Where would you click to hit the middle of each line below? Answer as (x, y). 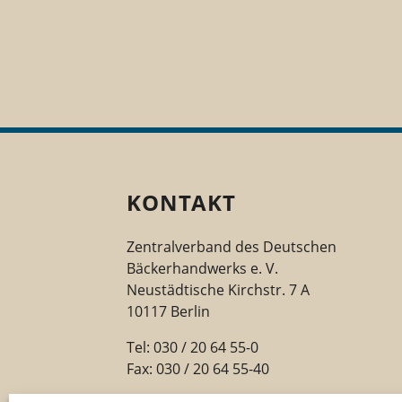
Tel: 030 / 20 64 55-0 (192, 348)
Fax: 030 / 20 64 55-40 (197, 369)
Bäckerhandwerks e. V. (202, 269)
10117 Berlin (168, 312)
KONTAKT (181, 203)
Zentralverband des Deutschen (231, 247)
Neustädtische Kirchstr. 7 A (218, 290)
